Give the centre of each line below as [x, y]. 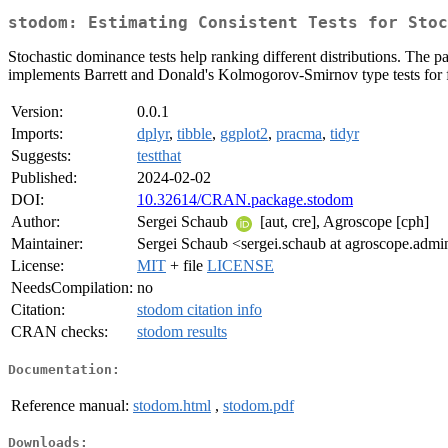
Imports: [37, 134]
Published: [44, 178]
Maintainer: [47, 244]
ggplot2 [244, 134]
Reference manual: [70, 405]
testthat [159, 156]
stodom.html [172, 405]
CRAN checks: [59, 332]
